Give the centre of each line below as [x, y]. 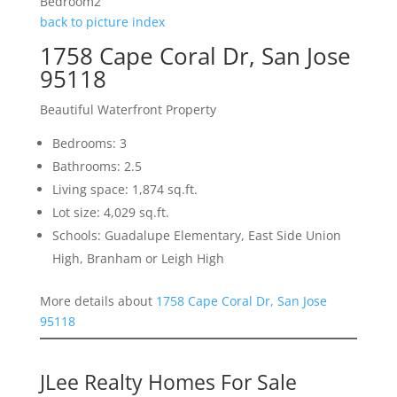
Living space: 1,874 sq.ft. [125, 190]
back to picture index [102, 22]
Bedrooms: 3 [89, 144]
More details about [97, 301]
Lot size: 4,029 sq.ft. [110, 213]
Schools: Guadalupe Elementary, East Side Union [196, 236]
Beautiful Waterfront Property [128, 110]
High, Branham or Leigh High [138, 259]
